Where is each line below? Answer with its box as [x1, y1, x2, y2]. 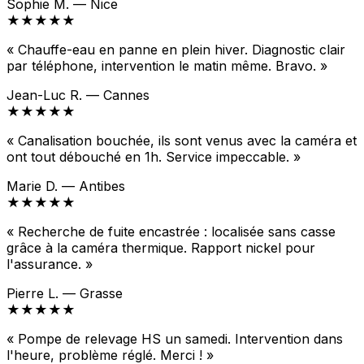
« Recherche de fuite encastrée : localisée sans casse [6, 223, 336, 240]
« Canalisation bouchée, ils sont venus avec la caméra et [6, 132, 357, 149]
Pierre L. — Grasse [6, 284, 123, 301]
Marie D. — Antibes [6, 177, 125, 194]
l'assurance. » [6, 255, 93, 272]
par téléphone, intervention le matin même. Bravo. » [6, 57, 327, 74]
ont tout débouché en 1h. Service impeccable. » [6, 148, 301, 165]
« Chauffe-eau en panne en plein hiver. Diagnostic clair [6, 41, 345, 58]
